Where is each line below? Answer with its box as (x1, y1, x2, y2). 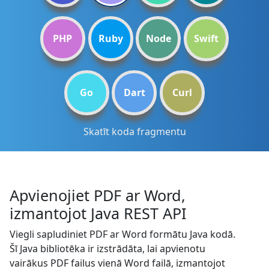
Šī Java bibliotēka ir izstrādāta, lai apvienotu (10, 242, 205, 255)
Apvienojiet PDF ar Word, (10, 185, 186, 205)
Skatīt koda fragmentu (83, 125, 186, 138)
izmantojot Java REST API (10, 203, 187, 223)
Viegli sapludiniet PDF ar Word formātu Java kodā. (10, 228, 235, 241)
